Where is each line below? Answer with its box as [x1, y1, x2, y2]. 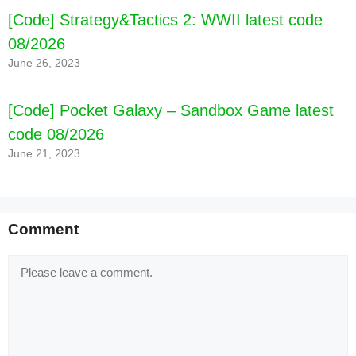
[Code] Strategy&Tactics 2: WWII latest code [8, 11, 323, 29]
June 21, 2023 [8, 148, 80, 161]
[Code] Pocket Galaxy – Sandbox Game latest [8, 102, 334, 120]
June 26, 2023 [8, 57, 80, 70]
